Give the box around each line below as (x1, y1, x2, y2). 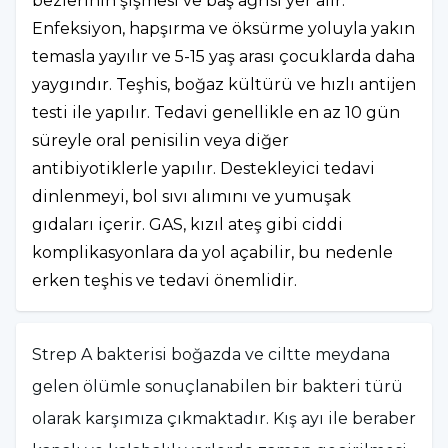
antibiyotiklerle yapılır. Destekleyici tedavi (32, 159, 375, 178)
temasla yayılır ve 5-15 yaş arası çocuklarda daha (32, 47, 415, 66)
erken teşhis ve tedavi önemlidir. (32, 271, 297, 290)
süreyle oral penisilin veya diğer (32, 131, 289, 150)
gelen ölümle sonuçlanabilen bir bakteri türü (32, 377, 403, 396)
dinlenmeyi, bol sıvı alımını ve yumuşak (32, 187, 351, 206)
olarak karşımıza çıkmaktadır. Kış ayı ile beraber (32, 409, 416, 428)
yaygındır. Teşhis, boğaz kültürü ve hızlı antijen (32, 75, 416, 94)
